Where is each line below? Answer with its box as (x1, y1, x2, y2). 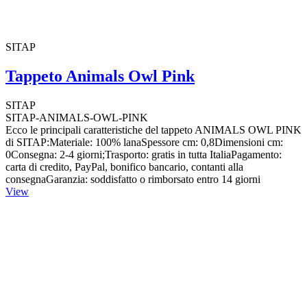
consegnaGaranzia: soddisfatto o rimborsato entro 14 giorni (5, 173, 260, 185)
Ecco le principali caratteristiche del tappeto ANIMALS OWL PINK (5, 123, 302, 136)
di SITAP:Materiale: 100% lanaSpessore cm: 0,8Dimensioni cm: (5, 136, 283, 148)
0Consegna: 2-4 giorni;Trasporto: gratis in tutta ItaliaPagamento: (5, 148, 282, 160)
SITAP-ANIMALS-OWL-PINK (5, 111, 148, 123)
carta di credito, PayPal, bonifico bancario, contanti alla (5, 160, 243, 173)
